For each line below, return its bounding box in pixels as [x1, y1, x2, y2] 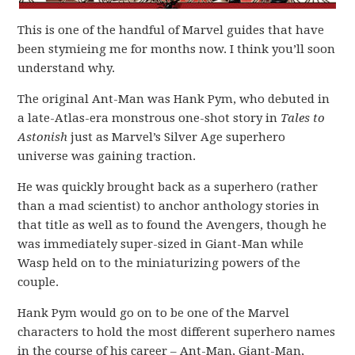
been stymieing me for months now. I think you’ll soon [17, 42, 336, 56]
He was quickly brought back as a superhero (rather [17, 180, 319, 194]
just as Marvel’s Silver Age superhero [67, 130, 286, 144]
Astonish [17, 130, 68, 144]
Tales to [281, 111, 326, 125]
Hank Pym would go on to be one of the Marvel [17, 306, 290, 320]
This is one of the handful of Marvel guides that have [17, 23, 325, 37]
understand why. [17, 61, 116, 75]
